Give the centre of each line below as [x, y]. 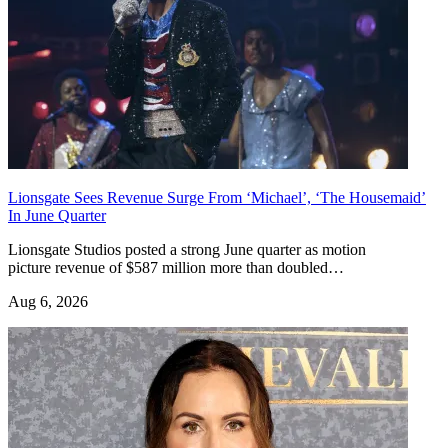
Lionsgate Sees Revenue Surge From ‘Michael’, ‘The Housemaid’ [217, 197]
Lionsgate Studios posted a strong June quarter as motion [187, 249]
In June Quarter [57, 215]
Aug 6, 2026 [48, 301]
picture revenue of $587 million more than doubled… [176, 267]
